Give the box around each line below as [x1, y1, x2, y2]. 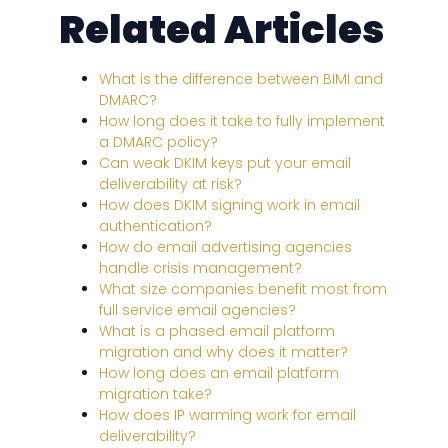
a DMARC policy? [98, 132, 218, 153]
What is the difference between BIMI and [98, 69, 383, 90]
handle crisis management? [98, 258, 302, 279]
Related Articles [58, 3, 384, 57]
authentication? [98, 216, 212, 237]
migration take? [98, 384, 212, 405]
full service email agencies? [98, 300, 296, 321]
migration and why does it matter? [98, 342, 348, 363]
